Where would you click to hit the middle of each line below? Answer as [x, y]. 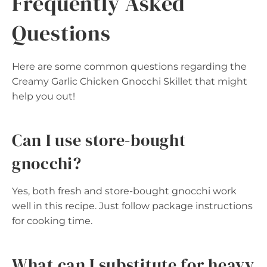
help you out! [44, 96]
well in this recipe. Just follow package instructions [132, 206]
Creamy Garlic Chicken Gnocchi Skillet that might [130, 81]
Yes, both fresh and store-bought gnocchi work [124, 191]
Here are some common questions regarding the [129, 66]
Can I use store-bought [99, 140]
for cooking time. [52, 221]
